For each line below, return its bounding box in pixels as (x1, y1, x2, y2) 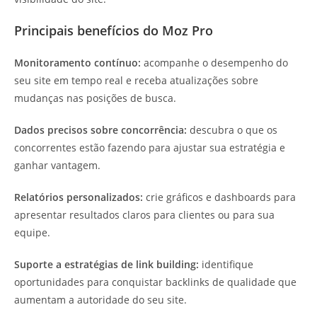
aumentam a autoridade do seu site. (14, 292, 187, 306)
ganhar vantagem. (14, 158, 100, 172)
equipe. (14, 225, 50, 239)
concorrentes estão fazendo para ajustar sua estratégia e (14, 140, 285, 154)
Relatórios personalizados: (14, 190, 143, 204)
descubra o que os (187, 122, 277, 137)
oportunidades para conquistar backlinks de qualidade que (14, 275, 296, 289)
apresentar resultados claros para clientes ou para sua (14, 207, 275, 221)
